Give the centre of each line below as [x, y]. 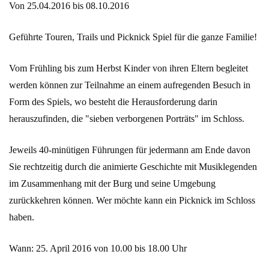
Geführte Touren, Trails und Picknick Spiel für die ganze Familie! [133, 37]
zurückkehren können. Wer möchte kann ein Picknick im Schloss [132, 201]
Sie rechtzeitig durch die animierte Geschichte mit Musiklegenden [133, 167]
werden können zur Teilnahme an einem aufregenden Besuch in [130, 85]
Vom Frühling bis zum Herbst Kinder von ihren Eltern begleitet [128, 68]
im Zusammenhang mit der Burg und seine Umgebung [112, 184]
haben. [22, 217]
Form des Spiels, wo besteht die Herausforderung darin [113, 102]
